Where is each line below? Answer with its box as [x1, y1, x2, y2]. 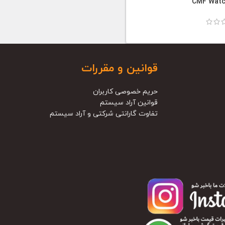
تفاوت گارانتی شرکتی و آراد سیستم [49, 108, 158, 119]
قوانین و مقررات [81, 60, 158, 76]
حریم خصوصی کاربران [92, 86, 158, 96]
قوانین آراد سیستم [99, 97, 158, 107]
